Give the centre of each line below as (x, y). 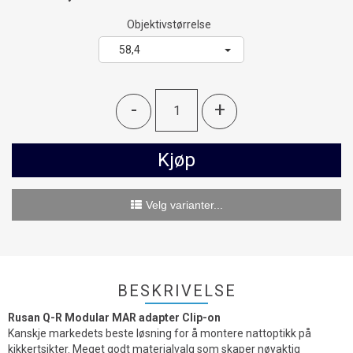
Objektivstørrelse (169, 24)
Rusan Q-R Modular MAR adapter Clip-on (114, 318)
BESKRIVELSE (176, 291)
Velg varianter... (184, 205)
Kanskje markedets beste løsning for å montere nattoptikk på (160, 333)
